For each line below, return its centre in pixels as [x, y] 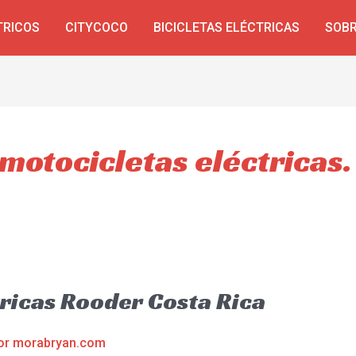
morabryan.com [59, 343]
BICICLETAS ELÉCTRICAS [226, 27]
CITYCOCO [96, 27]
